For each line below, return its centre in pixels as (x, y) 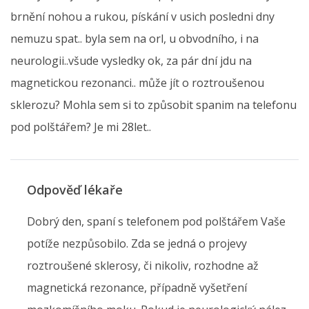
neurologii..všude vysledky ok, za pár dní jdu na (131, 61)
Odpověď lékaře (75, 190)
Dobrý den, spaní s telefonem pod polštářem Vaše (156, 222)
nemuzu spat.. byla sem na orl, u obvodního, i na (134, 39)
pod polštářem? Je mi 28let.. (81, 127)
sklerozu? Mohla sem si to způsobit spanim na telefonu (153, 105)
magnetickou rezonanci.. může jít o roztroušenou (137, 83)
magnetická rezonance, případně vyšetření (137, 288)
